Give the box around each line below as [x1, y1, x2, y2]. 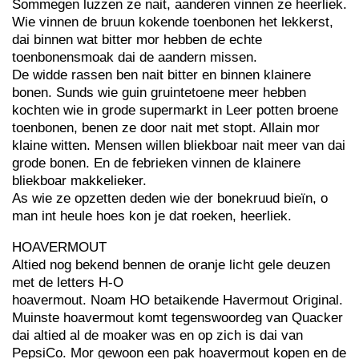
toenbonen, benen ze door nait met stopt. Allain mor [12, 120, 320, 135]
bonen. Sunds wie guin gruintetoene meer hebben [12, 85, 306, 100]
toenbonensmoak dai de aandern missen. [12, 50, 257, 65]
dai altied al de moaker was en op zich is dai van [12, 328, 303, 343]
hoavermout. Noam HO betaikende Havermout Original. [12, 292, 343, 308]
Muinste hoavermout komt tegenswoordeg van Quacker [12, 310, 343, 325]
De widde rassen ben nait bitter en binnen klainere [12, 67, 311, 83]
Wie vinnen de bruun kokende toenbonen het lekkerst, [12, 14, 333, 30]
